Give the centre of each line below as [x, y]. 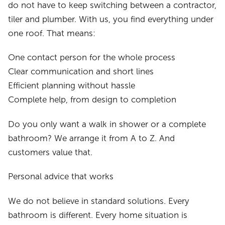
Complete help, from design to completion [92, 100]
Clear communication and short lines [81, 72]
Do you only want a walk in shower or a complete [107, 124]
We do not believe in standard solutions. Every [99, 201]
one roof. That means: [52, 33]
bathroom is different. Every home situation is [98, 215]
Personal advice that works [61, 177]
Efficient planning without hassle [72, 86]
